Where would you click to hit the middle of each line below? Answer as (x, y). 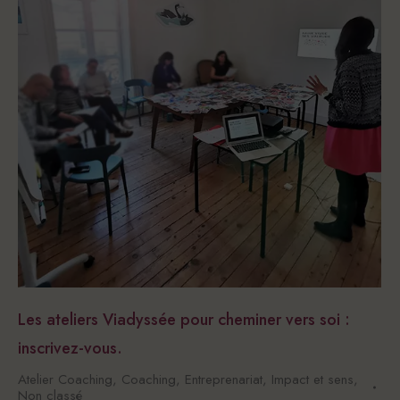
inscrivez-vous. (70, 348)
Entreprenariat (224, 379)
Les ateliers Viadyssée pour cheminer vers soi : (184, 320)
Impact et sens (312, 379)
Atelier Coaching (65, 379)
